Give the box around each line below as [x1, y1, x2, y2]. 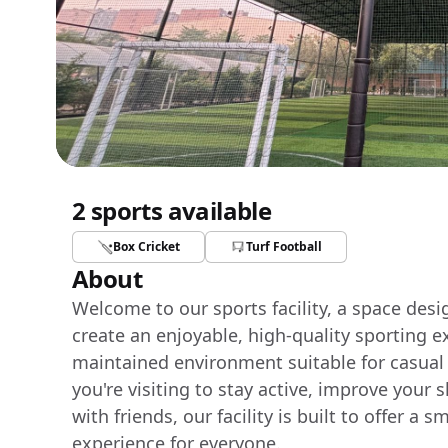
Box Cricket [113, 238, 180, 255]
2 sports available [72, 194, 272, 227]
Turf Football [246, 238, 322, 255]
